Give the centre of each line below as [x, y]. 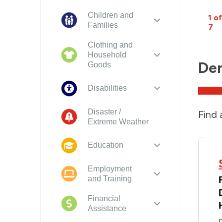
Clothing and [110, 45]
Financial [104, 198]
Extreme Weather [118, 121]
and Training [110, 178]
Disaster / [104, 111]
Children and [110, 15]
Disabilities [107, 88]
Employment [110, 168]
